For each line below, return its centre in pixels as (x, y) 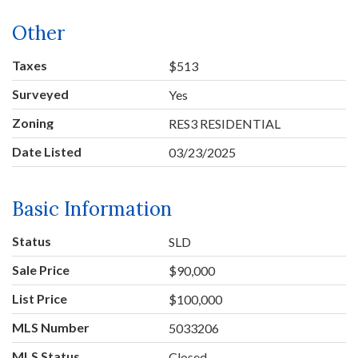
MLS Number (51, 327)
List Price (40, 298)
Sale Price (41, 269)
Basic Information (92, 209)
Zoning (33, 122)
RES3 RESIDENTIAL (225, 123)
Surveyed (40, 93)
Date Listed (47, 151)
